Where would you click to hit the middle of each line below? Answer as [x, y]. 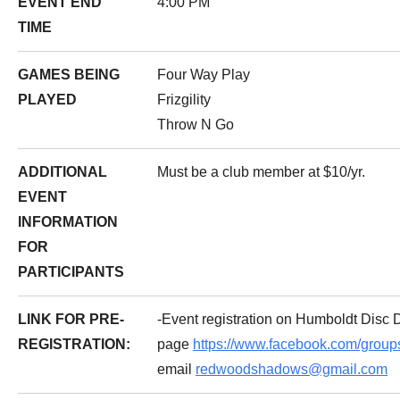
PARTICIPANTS [71, 272]
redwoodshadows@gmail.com [292, 369]
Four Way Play [204, 75]
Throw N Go [196, 125]
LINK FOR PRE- [71, 319]
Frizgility [184, 100]
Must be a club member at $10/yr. [261, 172]
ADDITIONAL [62, 172]
